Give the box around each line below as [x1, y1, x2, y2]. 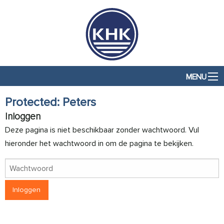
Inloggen [5, 111, 40, 122]
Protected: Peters [5, 95, 96, 109]
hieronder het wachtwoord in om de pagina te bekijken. [5, 138, 193, 148]
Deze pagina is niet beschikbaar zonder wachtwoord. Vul [5, 125, 199, 135]
